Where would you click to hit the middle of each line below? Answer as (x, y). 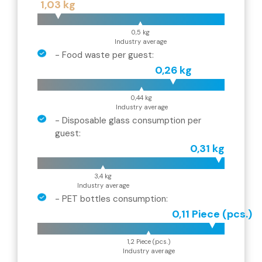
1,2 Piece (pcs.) (149, 242)
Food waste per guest (107, 55)
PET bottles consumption (114, 199)
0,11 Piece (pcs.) (212, 214)
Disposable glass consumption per (132, 120)
